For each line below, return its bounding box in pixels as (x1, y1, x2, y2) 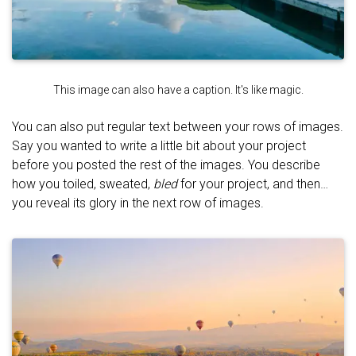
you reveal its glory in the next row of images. (12, 195, 264, 211)
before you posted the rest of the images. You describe (12, 157, 320, 172)
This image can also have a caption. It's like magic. (52, 83, 304, 96)
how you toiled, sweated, (12, 176, 153, 192)
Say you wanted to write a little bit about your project (12, 137, 306, 153)
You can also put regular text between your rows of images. (12, 118, 343, 134)
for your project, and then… (177, 176, 328, 192)
